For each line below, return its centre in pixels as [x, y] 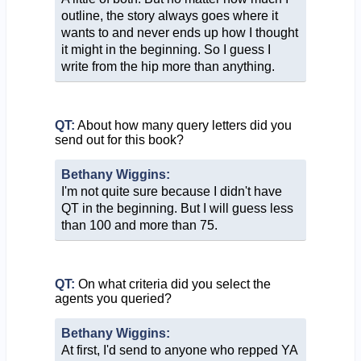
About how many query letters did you [183, 125]
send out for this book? [119, 139]
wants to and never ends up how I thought [179, 32]
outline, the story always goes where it [169, 15]
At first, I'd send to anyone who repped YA [179, 350]
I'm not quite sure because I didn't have [171, 191]
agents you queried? [113, 298]
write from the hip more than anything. [168, 66]
